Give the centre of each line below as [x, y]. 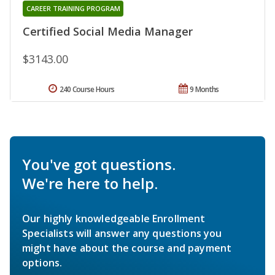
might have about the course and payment [127, 248]
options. [42, 263]
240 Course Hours [87, 90]
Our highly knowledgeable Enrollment [114, 219]
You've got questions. [99, 165]
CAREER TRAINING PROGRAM [73, 9]
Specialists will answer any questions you [122, 234]
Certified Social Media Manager [108, 32]
